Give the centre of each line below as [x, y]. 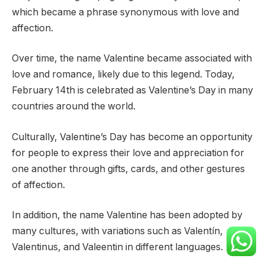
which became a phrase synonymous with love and [125, 12]
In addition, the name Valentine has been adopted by [127, 215]
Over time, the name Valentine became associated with [132, 59]
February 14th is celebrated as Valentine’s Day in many [132, 91]
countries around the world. [74, 106]
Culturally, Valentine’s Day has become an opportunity [132, 137]
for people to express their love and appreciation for [128, 153]
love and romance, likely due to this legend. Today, [123, 75]
